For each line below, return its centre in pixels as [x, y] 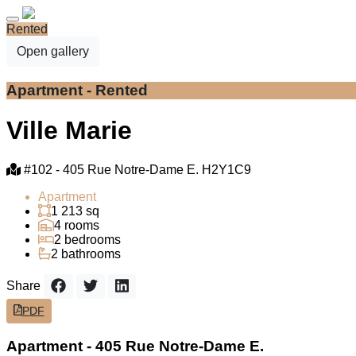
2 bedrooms [87, 239]
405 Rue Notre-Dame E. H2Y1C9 [157, 169]
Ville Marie [69, 131]
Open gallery [53, 51]
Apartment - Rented [77, 90]
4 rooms [77, 225]
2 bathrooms [86, 253]
